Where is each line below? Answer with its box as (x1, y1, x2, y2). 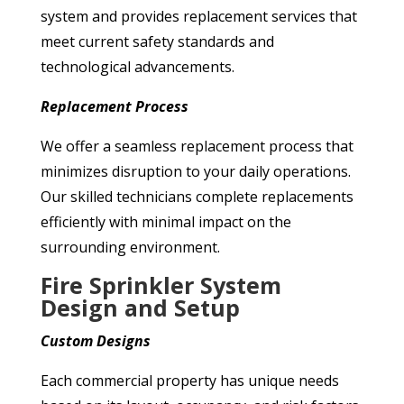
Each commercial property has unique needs (40, 371, 339, 391)
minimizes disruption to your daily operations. (40, 161, 351, 182)
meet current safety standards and (40, 32, 274, 52)
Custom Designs (40, 331, 151, 352)
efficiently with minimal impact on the (40, 212, 291, 233)
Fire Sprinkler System (40, 270, 281, 301)
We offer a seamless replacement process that (40, 136, 353, 157)
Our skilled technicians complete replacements (40, 187, 353, 207)
